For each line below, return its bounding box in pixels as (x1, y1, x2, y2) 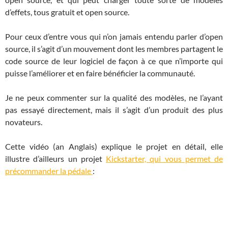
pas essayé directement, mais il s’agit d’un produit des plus (5, 104, 223, 115)
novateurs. (5, 117, 42, 127)
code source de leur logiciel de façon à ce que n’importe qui (5, 55, 223, 66)
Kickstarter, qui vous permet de (106, 153, 223, 163)
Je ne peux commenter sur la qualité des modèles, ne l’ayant (5, 92, 223, 102)
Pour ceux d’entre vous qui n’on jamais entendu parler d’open (5, 31, 223, 41)
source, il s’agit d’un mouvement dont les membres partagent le (5, 43, 223, 53)
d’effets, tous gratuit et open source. (5, 7, 129, 17)
